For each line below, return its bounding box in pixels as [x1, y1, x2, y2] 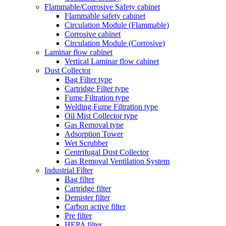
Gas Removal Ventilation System [65, 156, 169, 165]
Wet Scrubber [65, 138, 108, 147]
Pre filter [65, 211, 92, 220]
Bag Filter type [65, 75, 112, 84]
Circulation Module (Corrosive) [65, 38, 165, 47]
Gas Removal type [65, 120, 124, 129]
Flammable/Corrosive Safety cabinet [44, 2, 160, 11]
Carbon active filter [65, 202, 126, 211]
